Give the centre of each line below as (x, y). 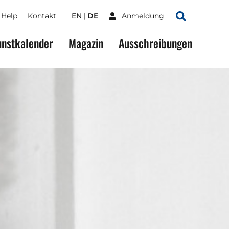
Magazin (86, 43)
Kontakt (42, 16)
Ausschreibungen (155, 43)
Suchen (194, 21)
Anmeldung (143, 16)
